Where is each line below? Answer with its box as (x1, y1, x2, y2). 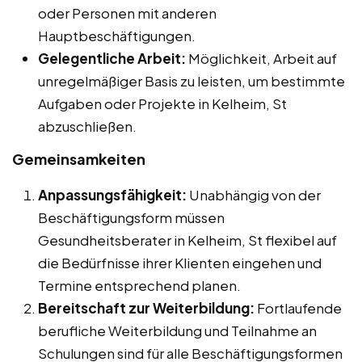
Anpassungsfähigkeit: (38, 186, 187, 204)
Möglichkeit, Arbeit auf (186, 49, 337, 68)
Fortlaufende (255, 299, 342, 318)
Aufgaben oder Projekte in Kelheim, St (38, 95, 287, 113)
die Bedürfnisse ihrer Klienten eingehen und (38, 254, 322, 272)
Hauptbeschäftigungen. (38, 27, 196, 45)
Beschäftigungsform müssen (38, 208, 225, 227)
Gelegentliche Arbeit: (38, 49, 186, 68)
